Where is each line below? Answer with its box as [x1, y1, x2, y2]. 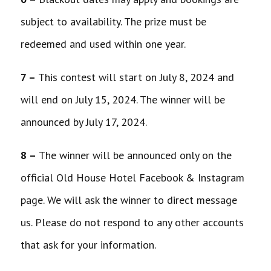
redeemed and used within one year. [20, 36, 188, 51]
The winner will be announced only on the [38, 148, 232, 162]
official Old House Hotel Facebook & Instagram [20, 170, 244, 184]
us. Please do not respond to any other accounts [20, 215, 244, 229]
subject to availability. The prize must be [20, 14, 206, 28]
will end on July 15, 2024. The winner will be [20, 92, 225, 106]
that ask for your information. [20, 237, 156, 252]
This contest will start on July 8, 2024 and [38, 70, 234, 84]
